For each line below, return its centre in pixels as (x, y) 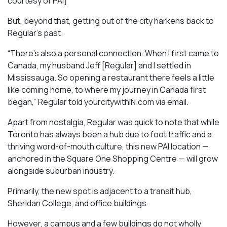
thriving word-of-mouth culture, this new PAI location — (108, 146)
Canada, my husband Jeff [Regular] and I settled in (99, 65)
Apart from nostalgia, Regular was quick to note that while (113, 122)
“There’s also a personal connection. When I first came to (113, 53)
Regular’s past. (35, 33)
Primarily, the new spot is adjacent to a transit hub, (100, 191)
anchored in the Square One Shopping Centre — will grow (113, 158)
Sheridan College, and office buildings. (78, 203)
